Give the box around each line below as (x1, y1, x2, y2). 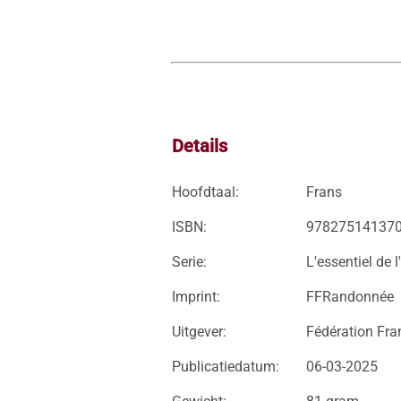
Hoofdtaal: (172, 183, 239, 200)
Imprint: (172, 288, 220, 305)
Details (172, 135, 227, 157)
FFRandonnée (306, 288, 394, 305)
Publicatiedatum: (172, 358, 279, 375)
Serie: (172, 253, 207, 270)
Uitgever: (172, 323, 226, 340)
